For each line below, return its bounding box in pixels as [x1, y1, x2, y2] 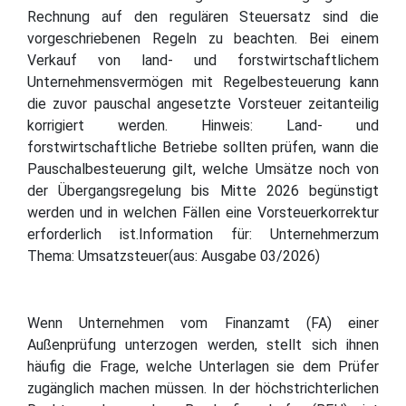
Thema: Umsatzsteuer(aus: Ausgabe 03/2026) [27, 246, 320, 265]
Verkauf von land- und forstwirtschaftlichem [27, 51, 379, 69]
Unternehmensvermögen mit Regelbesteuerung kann [27, 72, 379, 91]
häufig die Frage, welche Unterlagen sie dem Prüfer [27, 357, 379, 375]
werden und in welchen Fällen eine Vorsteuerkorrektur [27, 203, 379, 221]
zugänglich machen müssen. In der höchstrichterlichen [27, 379, 379, 397]
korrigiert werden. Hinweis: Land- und [27, 116, 379, 134]
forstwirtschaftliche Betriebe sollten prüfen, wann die [27, 138, 379, 156]
